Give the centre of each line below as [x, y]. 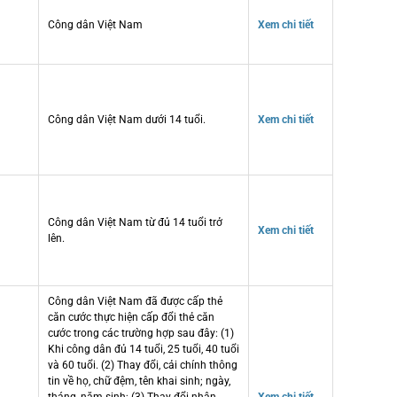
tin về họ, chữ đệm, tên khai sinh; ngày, [139, 381]
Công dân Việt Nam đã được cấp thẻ [135, 301]
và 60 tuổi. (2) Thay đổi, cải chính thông [143, 365]
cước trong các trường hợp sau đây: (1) [141, 333]
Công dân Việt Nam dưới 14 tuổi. [127, 119]
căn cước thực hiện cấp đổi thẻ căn [131, 317]
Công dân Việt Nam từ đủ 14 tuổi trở [135, 222]
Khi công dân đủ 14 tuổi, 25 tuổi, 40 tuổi [144, 349]
